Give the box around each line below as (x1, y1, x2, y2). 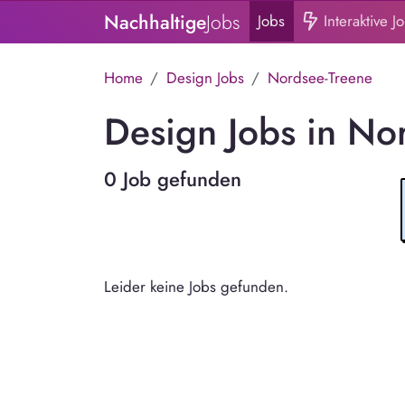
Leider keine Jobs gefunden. (103, 275, 288, 297)
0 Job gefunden (103, 165, 241, 194)
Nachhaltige (103, 8, 206, 37)
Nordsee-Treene (267, 66, 372, 89)
